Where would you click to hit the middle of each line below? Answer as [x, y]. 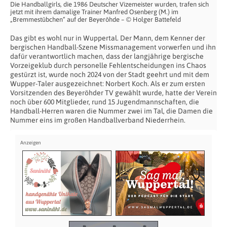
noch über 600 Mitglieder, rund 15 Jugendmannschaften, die [105, 102]
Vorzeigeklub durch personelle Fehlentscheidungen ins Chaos [108, 66]
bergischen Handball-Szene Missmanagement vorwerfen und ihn [113, 47]
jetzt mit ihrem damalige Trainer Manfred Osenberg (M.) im [94, 12]
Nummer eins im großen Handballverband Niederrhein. [98, 120]
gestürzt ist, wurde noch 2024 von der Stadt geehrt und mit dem [110, 75]
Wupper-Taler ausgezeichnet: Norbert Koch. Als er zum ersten [108, 84]
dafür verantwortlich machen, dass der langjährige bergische [107, 56]
